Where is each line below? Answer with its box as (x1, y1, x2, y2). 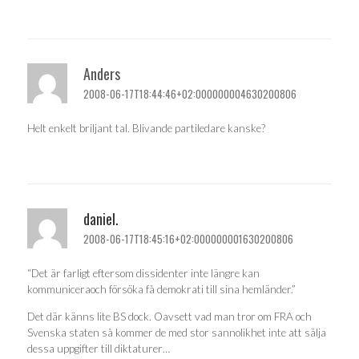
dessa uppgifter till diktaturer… (27, 341, 170, 355)
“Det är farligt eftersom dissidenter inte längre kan (27, 267, 260, 280)
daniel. (83, 208, 119, 229)
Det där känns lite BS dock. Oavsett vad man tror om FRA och (27, 309, 312, 323)
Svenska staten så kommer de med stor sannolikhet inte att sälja (27, 325, 326, 339)
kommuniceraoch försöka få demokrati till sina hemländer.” (27, 283, 296, 296)
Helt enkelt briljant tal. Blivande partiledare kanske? (27, 122, 265, 135)
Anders (83, 63, 120, 84)
